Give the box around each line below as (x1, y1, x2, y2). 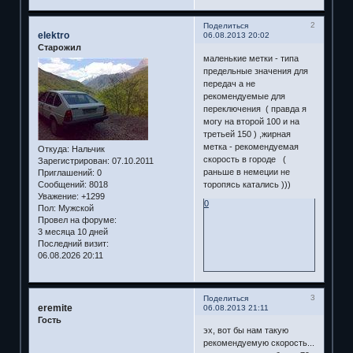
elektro (37, 30, 69, 42)
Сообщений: (37, 179, 87, 189)
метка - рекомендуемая (203, 141, 299, 151)
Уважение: (37, 191, 79, 201)
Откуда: (37, 143, 69, 154)
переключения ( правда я (203, 103, 307, 113)
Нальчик (69, 143, 105, 154)
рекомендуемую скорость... (203, 338, 314, 348)
